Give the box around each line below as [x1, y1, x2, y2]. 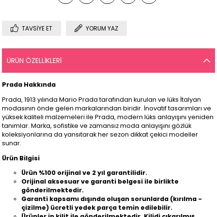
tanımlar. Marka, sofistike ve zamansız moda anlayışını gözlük [2, 121, 192, 130]
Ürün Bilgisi [2, 154, 40, 162]
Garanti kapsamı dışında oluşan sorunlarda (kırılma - [21, 195, 202, 203]
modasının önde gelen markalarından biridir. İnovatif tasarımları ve [2, 104, 212, 112]
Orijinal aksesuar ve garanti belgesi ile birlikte [21, 177, 179, 186]
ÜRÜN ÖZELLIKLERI [7, 56, 62, 66]
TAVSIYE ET [22, 24, 53, 33]
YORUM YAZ [86, 24, 119, 33]
